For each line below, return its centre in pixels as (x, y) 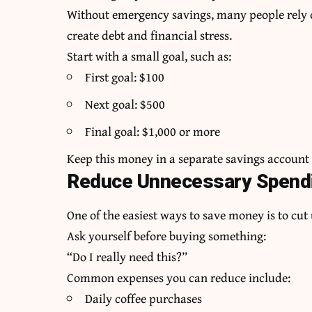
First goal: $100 (125, 77)
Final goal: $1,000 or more (153, 131)
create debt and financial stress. (150, 35)
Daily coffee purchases (144, 298)
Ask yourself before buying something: (167, 235)
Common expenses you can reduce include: (179, 277)
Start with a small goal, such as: (149, 56)
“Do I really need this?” (127, 256)
